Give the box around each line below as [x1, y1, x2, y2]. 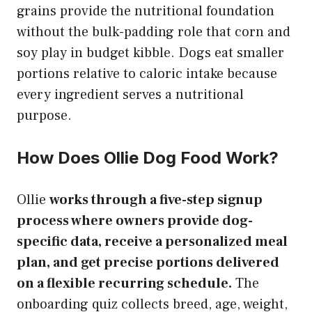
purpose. [17, 106, 72, 125]
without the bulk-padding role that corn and [17, 22, 290, 41]
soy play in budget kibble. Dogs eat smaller [17, 43, 284, 62]
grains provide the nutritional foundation [17, 1, 274, 20]
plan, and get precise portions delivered [17, 253, 279, 272]
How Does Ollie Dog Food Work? [17, 147, 279, 168]
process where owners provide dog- [17, 211, 253, 230]
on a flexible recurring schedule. [17, 274, 232, 292]
